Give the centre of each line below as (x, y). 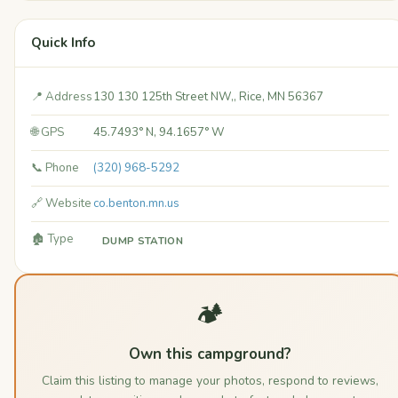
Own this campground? (210, 354)
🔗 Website (61, 204)
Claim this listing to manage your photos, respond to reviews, (210, 381)
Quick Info (63, 43)
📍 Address (62, 97)
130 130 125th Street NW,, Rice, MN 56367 (208, 97)
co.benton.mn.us (136, 204)
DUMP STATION (143, 241)
